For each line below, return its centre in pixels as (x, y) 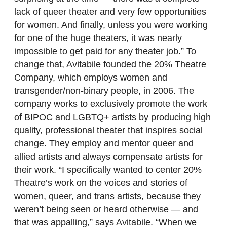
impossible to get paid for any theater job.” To (105, 51)
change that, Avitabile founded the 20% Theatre (110, 65)
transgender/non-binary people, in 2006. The (104, 91)
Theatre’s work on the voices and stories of (101, 183)
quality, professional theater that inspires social (108, 130)
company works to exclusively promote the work (111, 104)
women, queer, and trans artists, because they (107, 196)
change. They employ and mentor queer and (104, 144)
